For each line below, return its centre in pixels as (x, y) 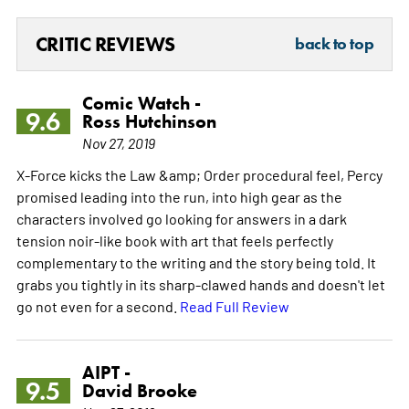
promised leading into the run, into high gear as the (179, 196)
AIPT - (106, 372)
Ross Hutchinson (149, 121)
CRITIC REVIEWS (105, 44)
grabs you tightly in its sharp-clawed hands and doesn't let (200, 283)
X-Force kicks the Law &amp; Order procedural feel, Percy (199, 174)
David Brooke (139, 390)
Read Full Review (234, 305)
